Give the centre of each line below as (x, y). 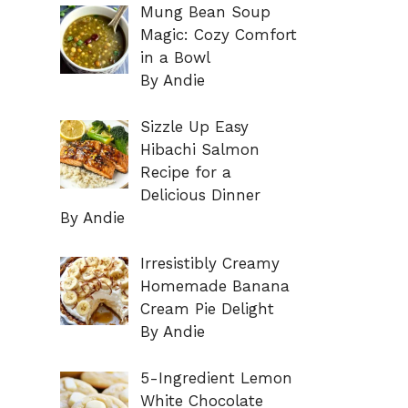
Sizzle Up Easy (194, 126)
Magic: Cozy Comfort (218, 35)
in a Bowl (175, 58)
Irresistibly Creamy (209, 264)
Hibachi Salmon (199, 149)
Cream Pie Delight (207, 309)
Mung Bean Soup (205, 12)
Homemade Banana (214, 286)
